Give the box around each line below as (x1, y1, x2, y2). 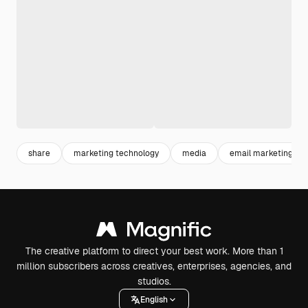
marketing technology (74, 147, 159, 159)
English (140, 294, 168, 305)
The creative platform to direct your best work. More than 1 (25, 245, 283, 257)
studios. (137, 275, 171, 287)
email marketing (230, 147, 293, 159)
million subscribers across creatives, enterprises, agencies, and (16, 260, 291, 272)
